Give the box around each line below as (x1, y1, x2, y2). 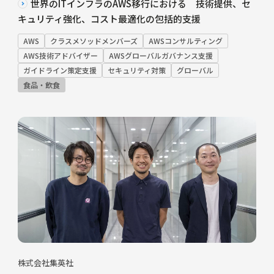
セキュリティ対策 (107, 65, 166, 76)
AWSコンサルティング (148, 35, 223, 46)
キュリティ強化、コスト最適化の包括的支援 (17, 12, 201, 26)
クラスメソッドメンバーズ (50, 35, 138, 46)
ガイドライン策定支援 (23, 65, 97, 76)
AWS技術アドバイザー (23, 50, 98, 61)
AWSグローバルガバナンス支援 (108, 50, 213, 61)
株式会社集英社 (17, 256, 73, 268)
